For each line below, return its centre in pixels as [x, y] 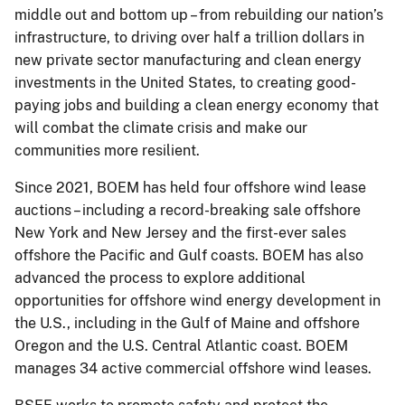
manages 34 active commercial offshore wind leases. [193, 368]
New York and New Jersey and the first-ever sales [180, 232]
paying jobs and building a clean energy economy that [197, 105]
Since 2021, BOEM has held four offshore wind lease [190, 187]
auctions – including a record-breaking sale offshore [188, 210]
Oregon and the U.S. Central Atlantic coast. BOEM [181, 345]
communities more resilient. [107, 150]
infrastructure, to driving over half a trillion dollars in [189, 37]
